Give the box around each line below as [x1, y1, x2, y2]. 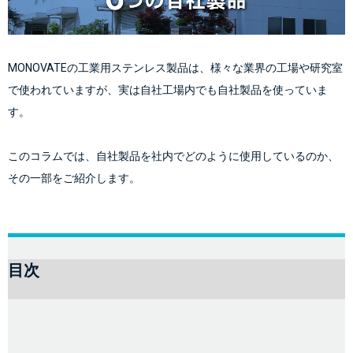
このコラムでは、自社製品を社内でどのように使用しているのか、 [8, 149, 339, 162]
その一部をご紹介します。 [8, 171, 140, 184]
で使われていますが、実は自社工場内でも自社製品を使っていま [8, 83, 328, 96]
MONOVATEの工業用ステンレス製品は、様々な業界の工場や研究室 [8, 61, 343, 74]
